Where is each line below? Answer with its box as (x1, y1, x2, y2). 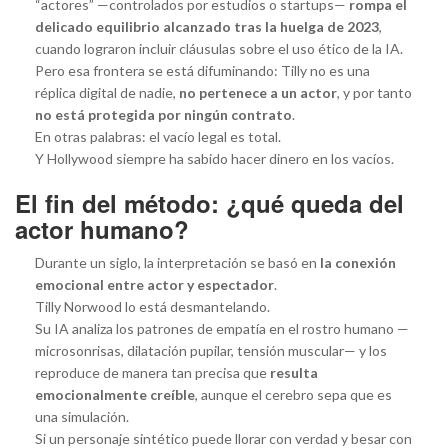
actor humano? (15, 211, 189, 246)
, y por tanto (337, 83, 412, 101)
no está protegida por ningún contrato (35, 105, 292, 123)
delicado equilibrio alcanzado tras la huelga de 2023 (35, 17, 379, 35)
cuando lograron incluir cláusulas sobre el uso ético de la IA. (35, 39, 403, 57)
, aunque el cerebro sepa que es (195, 385, 392, 403)
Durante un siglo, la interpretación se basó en (35, 253, 320, 271)
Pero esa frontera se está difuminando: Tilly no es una (35, 61, 370, 79)
